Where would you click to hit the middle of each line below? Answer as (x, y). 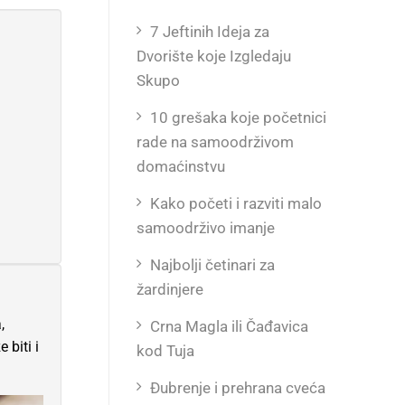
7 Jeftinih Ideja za (210, 32)
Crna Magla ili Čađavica (229, 326)
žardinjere (170, 289)
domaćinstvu (181, 166)
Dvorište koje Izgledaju (214, 56)
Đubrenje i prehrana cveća (238, 388)
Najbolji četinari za (212, 265)
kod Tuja (165, 351)
